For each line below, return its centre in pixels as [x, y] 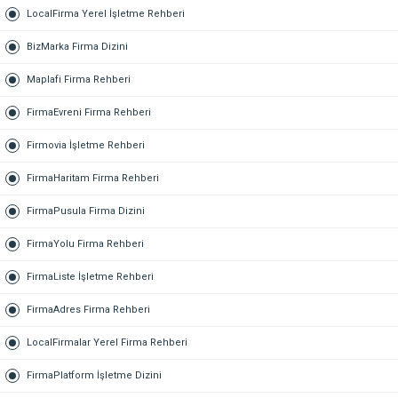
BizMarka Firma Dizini [77, 46]
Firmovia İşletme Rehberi [86, 145]
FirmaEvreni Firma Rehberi [89, 112]
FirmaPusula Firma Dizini [86, 211]
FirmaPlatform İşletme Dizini [94, 375]
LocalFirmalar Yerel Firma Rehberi [107, 342]
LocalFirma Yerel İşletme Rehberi [106, 13]
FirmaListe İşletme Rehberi [90, 276]
